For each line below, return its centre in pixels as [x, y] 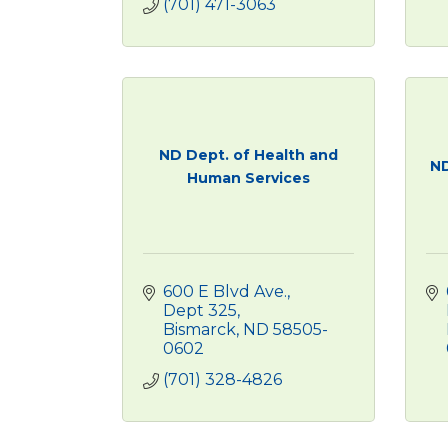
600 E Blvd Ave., [226, 291]
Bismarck [199, 329]
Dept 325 [200, 310]
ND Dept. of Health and [248, 154]
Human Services [248, 177]
